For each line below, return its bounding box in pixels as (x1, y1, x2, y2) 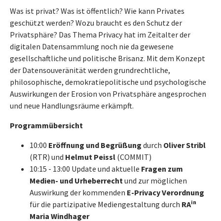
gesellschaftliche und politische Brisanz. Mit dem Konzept (10, 53, 205, 63)
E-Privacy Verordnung (127, 187, 204, 197)
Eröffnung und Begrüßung (48, 140, 142, 150)
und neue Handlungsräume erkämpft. (10, 101, 134, 110)
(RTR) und (30, 152, 65, 162)
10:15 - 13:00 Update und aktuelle (30, 164, 141, 174)
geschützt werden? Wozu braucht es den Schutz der (10, 18, 182, 28)
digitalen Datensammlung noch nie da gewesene (10, 41, 174, 51)
